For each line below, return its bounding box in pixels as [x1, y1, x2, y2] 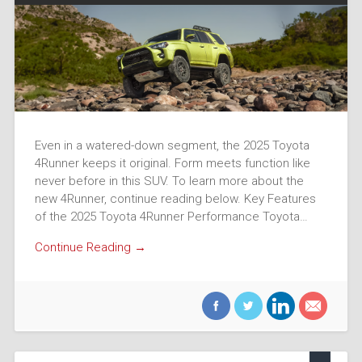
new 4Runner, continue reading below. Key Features [34, 191, 316, 206]
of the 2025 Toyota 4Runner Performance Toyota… [34, 208, 308, 224]
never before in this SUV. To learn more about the [34, 173, 304, 188]
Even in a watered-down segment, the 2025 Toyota [34, 137, 309, 153]
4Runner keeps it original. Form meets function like [34, 155, 310, 170]
